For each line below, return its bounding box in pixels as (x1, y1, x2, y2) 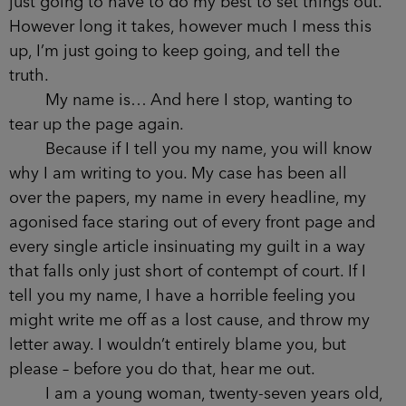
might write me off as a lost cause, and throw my (9, 312, 370, 329)
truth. (9, 67, 49, 84)
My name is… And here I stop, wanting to (9, 92, 353, 109)
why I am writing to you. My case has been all (9, 165, 347, 182)
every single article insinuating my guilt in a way (9, 238, 365, 256)
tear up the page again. (9, 116, 184, 133)
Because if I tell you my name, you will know (9, 140, 372, 158)
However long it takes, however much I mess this (9, 18, 372, 35)
